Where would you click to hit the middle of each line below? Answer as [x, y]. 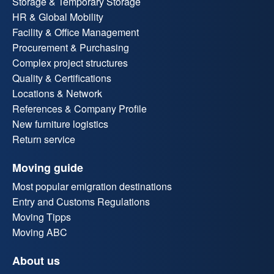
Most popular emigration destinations [92, 187]
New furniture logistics [60, 124]
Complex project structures [70, 63]
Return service [44, 139]
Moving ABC [40, 232]
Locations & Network [57, 94]
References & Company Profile [80, 109]
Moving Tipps [42, 217]
